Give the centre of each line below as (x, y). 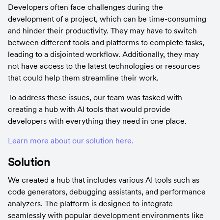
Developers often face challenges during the (85, 7)
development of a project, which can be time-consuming (107, 19)
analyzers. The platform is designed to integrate (90, 203)
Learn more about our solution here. (71, 140)
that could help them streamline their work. (83, 78)
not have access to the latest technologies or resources (104, 66)
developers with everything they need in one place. (97, 121)
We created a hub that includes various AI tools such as (104, 180)
